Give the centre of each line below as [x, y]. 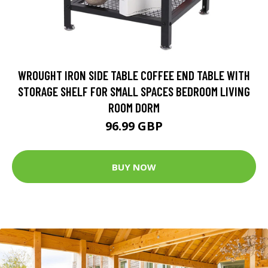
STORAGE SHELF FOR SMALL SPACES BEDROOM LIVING [134, 91]
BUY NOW [134, 167]
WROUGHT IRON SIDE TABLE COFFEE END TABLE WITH [134, 75]
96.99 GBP [134, 126]
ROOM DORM [134, 107]
